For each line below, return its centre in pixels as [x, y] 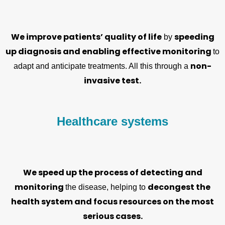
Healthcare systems [113, 122]
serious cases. [113, 216]
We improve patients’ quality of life [86, 37]
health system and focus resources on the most [113, 202]
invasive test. [113, 80]
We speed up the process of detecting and [113, 173]
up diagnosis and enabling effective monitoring [109, 51]
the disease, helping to [106, 187]
